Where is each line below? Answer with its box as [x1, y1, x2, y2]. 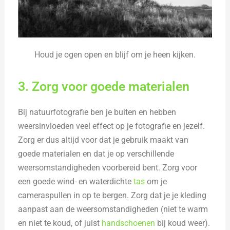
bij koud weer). [155, 218, 210, 228]
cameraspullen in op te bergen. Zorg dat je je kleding [18, 190, 207, 201]
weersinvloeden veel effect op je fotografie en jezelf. [18, 121, 205, 131]
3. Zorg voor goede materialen [18, 79, 190, 94]
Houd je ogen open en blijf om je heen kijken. [34, 49, 196, 60]
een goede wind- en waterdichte [18, 177, 134, 187]
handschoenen [102, 218, 156, 228]
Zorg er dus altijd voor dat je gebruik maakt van [18, 135, 189, 145]
